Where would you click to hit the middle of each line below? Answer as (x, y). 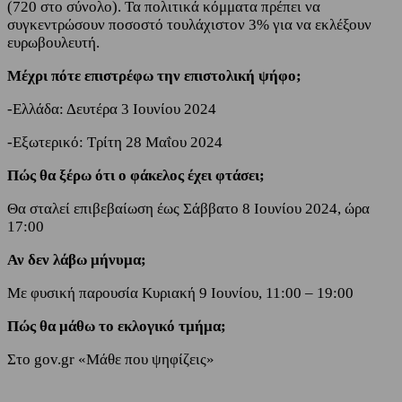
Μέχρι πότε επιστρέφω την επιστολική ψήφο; (154, 75)
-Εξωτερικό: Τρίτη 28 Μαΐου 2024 (115, 142)
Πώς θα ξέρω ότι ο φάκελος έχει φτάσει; (136, 175)
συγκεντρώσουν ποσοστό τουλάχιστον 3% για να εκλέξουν (189, 24)
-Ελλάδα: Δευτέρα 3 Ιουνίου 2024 (112, 109)
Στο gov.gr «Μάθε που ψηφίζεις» (111, 359)
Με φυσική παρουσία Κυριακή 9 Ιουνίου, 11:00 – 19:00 (180, 293)
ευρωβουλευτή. (53, 42)
